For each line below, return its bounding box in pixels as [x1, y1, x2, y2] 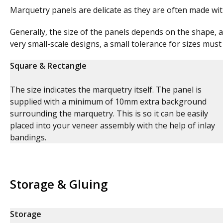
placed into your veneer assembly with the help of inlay [10, 120, 215, 131]
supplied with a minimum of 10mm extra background [10, 96, 207, 107]
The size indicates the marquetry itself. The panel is [10, 84, 202, 95]
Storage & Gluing [10, 176, 108, 192]
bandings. [10, 132, 46, 143]
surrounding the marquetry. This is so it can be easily [10, 108, 208, 119]
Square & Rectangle [10, 60, 87, 71]
